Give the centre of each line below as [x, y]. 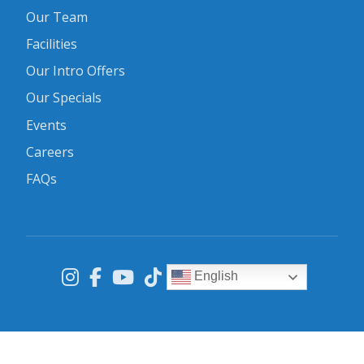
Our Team [57, 17]
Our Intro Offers [76, 71]
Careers [50, 152]
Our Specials [64, 98]
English [215, 276]
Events [46, 125]
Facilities [52, 43]
